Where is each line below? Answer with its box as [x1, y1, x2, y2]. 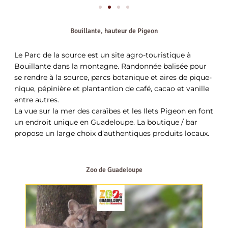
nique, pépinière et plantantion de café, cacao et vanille [14, 84, 209, 93]
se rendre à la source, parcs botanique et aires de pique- [14, 73, 212, 81]
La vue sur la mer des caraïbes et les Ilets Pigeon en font [14, 106, 213, 115]
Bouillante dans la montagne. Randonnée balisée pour [14, 62, 207, 70]
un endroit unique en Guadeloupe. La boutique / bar [14, 118, 197, 126]
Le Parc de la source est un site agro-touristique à [14, 50, 191, 59]
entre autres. [14, 95, 59, 104]
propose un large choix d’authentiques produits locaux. [14, 129, 209, 137]
